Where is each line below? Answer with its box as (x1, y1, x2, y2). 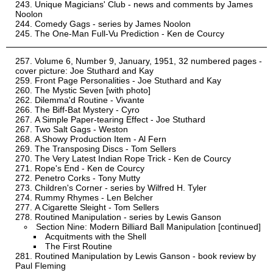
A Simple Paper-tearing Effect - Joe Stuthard (35, 115, 205, 125)
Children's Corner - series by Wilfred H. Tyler (35, 183, 207, 193)
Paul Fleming (15, 261, 66, 271)
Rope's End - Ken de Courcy (35, 163, 144, 174)
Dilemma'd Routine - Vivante (35, 95, 144, 105)
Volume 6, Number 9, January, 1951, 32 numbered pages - (35, 56, 262, 66)
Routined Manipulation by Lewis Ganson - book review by (35, 251, 256, 261)
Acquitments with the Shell (45, 232, 146, 242)
